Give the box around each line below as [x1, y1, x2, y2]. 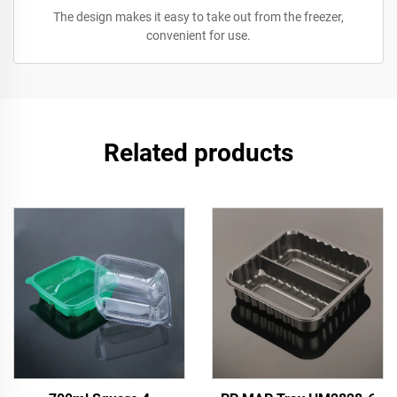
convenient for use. [146, 28, 251, 43]
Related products [104, 138, 293, 167]
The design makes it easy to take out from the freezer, [53, 10, 344, 24]
